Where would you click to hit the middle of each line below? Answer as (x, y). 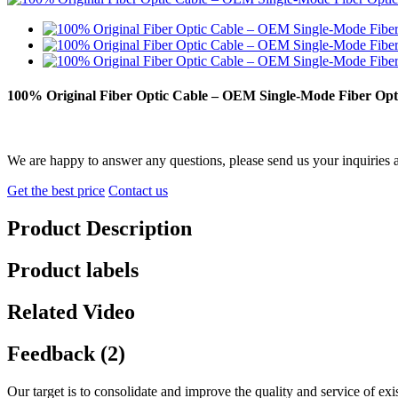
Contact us (138, 191)
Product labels (73, 271)
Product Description (99, 229)
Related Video (71, 312)
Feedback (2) (66, 353)
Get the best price (56, 191)
